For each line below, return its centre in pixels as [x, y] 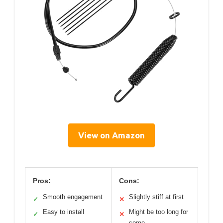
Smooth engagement [73, 197]
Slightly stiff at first [156, 197]
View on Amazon [111, 135]
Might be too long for [159, 212]
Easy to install [63, 212]
